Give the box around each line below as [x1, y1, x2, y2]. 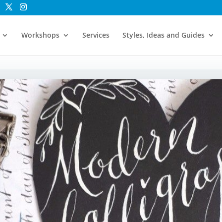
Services [82, 30, 110, 40]
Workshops [21, 30, 59, 40]
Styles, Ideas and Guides [122, 30, 205, 40]
